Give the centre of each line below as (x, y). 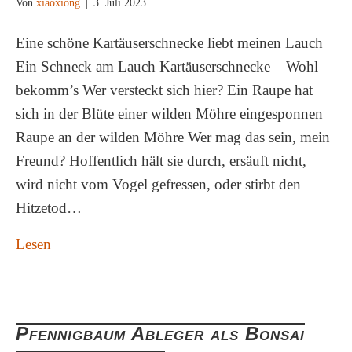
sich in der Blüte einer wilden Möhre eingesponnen (169, 114)
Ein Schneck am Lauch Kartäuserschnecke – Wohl (167, 66)
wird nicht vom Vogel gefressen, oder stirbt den (158, 184)
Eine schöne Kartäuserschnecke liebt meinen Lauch (169, 43)
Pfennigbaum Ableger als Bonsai (160, 334)
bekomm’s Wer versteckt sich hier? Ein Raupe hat (164, 90)
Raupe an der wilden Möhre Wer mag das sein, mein (173, 137)
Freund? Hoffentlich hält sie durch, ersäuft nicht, (161, 161)
